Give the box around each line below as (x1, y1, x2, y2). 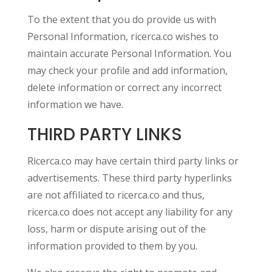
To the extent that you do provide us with (27, 13, 216, 26)
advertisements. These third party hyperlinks (27, 171, 232, 185)
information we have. (27, 98, 123, 111)
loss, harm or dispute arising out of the (27, 222, 206, 236)
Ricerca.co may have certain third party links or (27, 154, 239, 168)
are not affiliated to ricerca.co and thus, (27, 188, 205, 202)
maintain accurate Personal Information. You (27, 47, 231, 60)
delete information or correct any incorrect (27, 81, 222, 94)
